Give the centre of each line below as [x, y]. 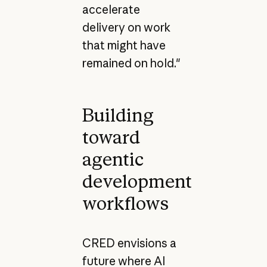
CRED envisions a [129, 243]
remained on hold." [131, 63]
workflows [125, 203]
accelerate [111, 10]
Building [118, 115]
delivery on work [126, 28]
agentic [113, 159]
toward [111, 137]
